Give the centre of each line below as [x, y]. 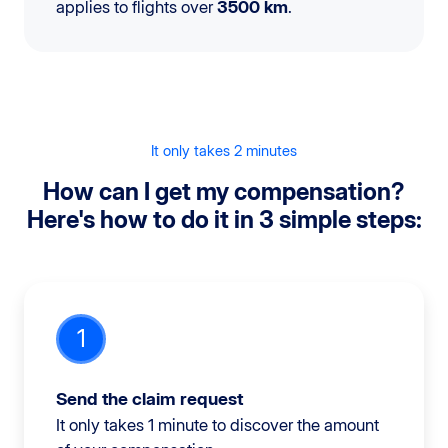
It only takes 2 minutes [224, 150]
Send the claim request [149, 398]
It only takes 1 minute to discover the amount [217, 424]
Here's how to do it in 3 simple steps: [224, 219]
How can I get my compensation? [224, 191]
